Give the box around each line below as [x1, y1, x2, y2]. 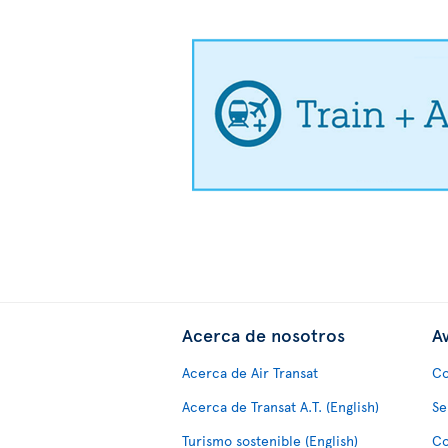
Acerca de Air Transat [182, 363, 318, 383]
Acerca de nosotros [182, 322, 345, 348]
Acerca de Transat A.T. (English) [182, 397, 379, 417]
